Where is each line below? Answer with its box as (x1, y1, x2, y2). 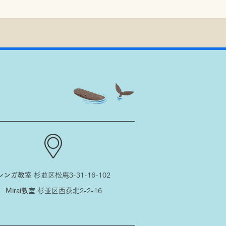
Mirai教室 (5, 187, 37, 195)
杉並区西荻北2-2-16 (37, 187, 102, 195)
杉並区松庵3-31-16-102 (34, 172, 110, 179)
